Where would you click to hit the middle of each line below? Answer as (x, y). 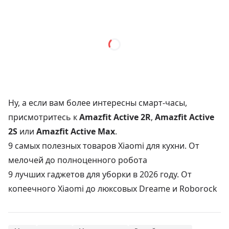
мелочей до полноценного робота (78, 160)
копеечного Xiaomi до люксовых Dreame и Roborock (113, 189)
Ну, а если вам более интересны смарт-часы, (98, 103)
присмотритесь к (44, 117)
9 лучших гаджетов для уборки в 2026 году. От (100, 175)
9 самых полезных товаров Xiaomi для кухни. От (104, 146)
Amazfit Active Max (76, 132)
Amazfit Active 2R (115, 117)
